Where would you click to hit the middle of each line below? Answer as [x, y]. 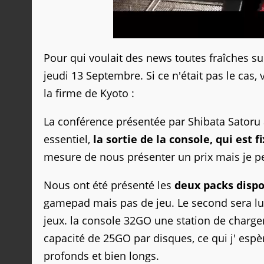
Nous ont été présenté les [109, 185]
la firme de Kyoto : [89, 93]
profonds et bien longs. [101, 256]
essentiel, [68, 139]
